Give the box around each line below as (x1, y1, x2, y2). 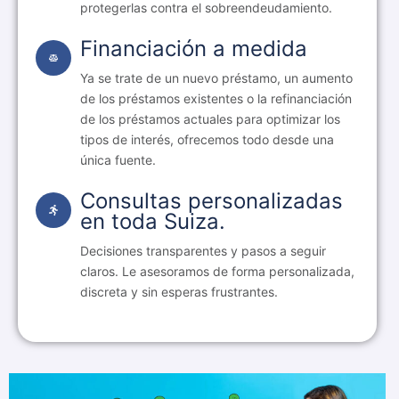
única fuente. (80, 152, 156, 168)
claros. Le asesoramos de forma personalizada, (80, 264, 354, 280)
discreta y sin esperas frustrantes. (80, 284, 278, 300)
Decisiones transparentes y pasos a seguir (80, 243, 326, 259)
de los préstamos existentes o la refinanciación (80, 91, 352, 107)
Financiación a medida (80, 36, 307, 62)
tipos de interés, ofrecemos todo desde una (80, 132, 334, 148)
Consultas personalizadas (80, 188, 343, 215)
